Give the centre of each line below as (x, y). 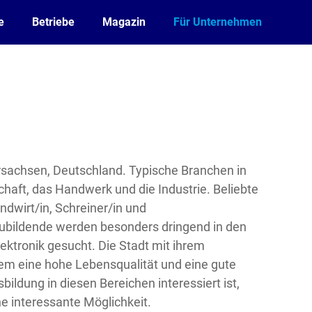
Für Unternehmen (218, 22)
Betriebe (53, 22)
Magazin (124, 22)
